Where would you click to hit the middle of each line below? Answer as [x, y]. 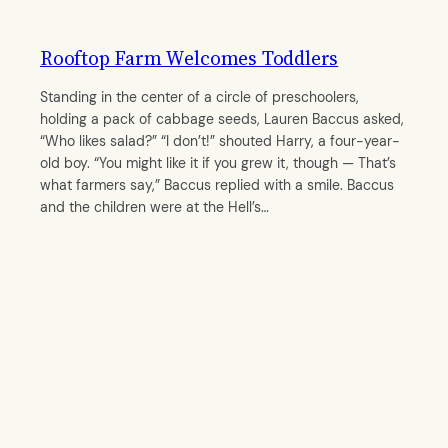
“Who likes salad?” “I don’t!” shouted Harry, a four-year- [220, 140]
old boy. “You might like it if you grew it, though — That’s [218, 162]
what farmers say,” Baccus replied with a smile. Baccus [217, 184]
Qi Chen [82, 243]
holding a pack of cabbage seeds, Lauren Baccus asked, [222, 118]
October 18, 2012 [100, 281]
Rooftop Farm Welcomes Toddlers [189, 57]
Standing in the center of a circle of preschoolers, [199, 96]
